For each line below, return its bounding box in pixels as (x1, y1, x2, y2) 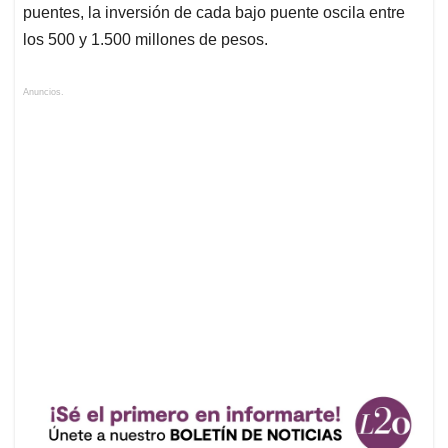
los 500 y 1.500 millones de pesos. (23, 31, 284, 49)
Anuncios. (23, 87, 64, 98)
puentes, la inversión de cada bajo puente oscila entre (23, 4, 405, 22)
